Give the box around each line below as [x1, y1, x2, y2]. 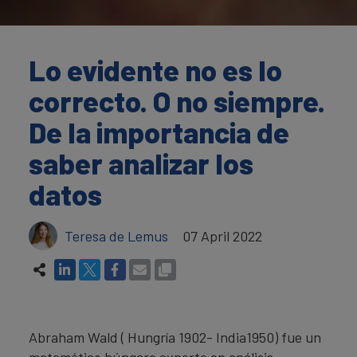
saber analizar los [29, 146, 253, 180]
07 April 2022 [182, 226, 262, 245]
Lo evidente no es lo [29, 53, 282, 87]
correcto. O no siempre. [29, 84, 325, 118]
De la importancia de [29, 115, 289, 149]
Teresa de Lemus [65, 226, 168, 245]
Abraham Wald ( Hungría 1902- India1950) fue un [29, 328, 321, 346]
